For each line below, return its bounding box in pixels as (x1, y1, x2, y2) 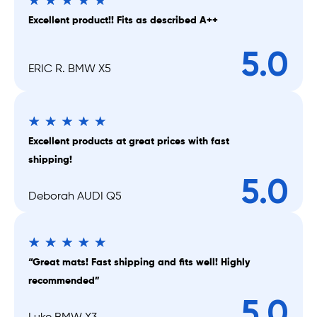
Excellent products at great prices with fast (28, 136, 229, 146)
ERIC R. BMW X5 (28, 63, 111, 75)
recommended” (28, 275, 100, 286)
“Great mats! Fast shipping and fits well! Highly (28, 257, 250, 267)
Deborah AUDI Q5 (28, 190, 122, 202)
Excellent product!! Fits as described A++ (28, 15, 218, 25)
